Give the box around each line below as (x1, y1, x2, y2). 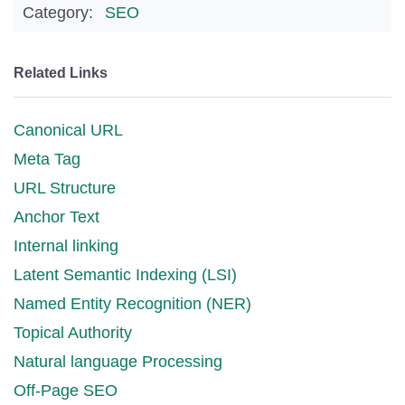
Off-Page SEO (14, 381, 118, 400)
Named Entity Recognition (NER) (14, 294, 251, 313)
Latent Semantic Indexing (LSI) (14, 265, 237, 284)
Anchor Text (14, 207, 99, 226)
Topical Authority (14, 323, 132, 342)
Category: (23, 3, 93, 22)
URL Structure (14, 178, 116, 197)
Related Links (14, 64, 108, 80)
